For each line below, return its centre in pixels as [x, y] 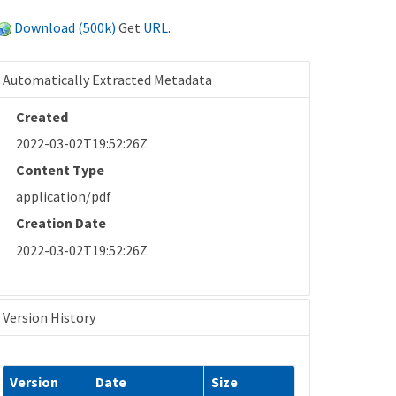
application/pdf [64, 197]
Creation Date [61, 223]
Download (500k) [65, 27]
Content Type [61, 169]
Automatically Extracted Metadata [108, 79]
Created [42, 116]
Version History [49, 317]
